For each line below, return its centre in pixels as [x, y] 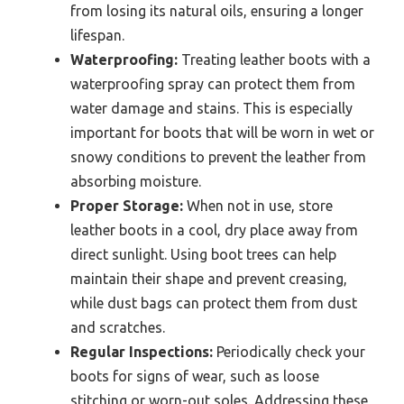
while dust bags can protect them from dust [214, 303]
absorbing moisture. [136, 181]
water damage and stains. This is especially [211, 108]
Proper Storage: [127, 205]
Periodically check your [289, 351]
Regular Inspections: [142, 351]
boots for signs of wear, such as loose [195, 376]
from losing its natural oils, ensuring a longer [217, 10]
